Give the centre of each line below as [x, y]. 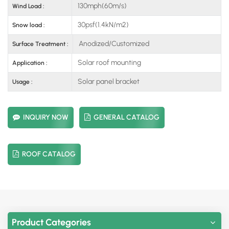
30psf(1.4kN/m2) [102, 25]
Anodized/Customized [113, 43]
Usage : [22, 82]
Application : [30, 63]
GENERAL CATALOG [127, 117]
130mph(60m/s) [101, 6]
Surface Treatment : [40, 44]
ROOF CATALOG [49, 154]
